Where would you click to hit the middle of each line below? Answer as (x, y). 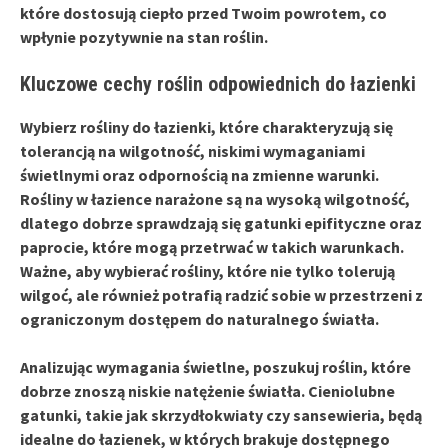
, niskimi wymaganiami (282, 150)
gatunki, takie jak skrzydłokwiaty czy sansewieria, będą (221, 414)
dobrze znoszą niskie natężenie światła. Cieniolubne (207, 390)
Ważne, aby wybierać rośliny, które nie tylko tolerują (207, 270)
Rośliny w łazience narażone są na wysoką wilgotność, (215, 198)
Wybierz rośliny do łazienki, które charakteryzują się (206, 126)
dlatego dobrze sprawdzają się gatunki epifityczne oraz (221, 222)
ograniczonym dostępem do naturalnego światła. (199, 318)
